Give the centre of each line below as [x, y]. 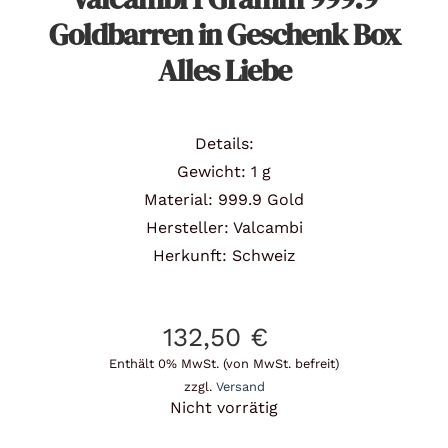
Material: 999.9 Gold [224, 199]
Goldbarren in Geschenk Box [224, 34]
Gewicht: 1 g [224, 171]
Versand [240, 386]
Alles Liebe [224, 70]
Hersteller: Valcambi [224, 227]
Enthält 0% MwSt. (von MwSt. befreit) [224, 363]
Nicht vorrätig [224, 407]
